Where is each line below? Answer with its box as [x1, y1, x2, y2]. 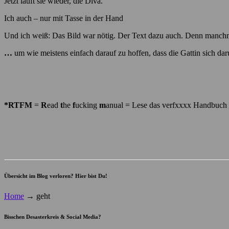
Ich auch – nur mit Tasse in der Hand [4, 14, 123, 23]
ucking [75, 101, 99, 110]
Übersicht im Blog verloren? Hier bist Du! [4, 173, 107, 179]
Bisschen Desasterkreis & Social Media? [4, 214, 101, 220]
